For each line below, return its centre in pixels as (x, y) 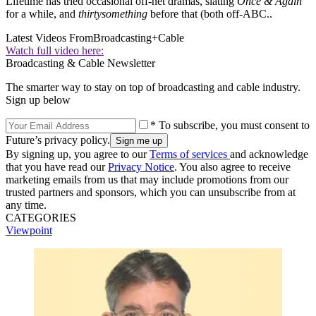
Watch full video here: (55, 50)
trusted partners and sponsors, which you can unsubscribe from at (151, 192)
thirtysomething (113, 13)
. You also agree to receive (232, 166)
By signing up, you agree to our (78, 154)
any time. (26, 205)
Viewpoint (29, 230)
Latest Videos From (49, 37)
